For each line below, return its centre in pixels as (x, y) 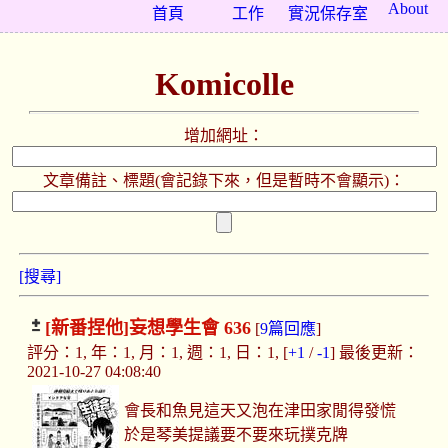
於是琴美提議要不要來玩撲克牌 (236, 435)
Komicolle (224, 84)
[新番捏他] (86, 328)
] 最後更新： (374, 353)
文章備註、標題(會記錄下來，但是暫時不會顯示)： (224, 181)
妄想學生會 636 (189, 328)
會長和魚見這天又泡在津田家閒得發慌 (260, 411)
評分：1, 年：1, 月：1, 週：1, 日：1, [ (157, 353)
